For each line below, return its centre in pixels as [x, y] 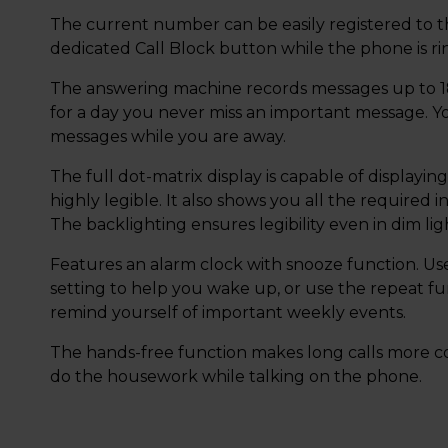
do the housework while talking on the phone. [236, 376]
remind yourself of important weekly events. [228, 312]
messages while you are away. [168, 136]
